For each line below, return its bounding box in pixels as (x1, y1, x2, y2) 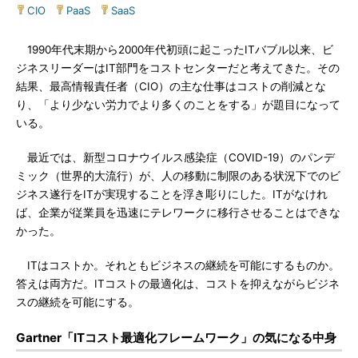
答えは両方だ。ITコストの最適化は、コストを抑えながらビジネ (16, 277, 340, 290)
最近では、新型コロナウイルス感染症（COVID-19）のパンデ (16, 151, 335, 164)
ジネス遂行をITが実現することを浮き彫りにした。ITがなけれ (16, 188, 328, 201)
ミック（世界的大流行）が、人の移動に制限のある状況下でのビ (16, 169, 340, 182)
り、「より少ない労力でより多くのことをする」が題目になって (16, 98, 340, 111)
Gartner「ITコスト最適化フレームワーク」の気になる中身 (16, 330, 336, 345)
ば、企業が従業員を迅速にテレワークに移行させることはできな (16, 206, 340, 219)
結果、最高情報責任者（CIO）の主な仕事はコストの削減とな (16, 80, 326, 93)
